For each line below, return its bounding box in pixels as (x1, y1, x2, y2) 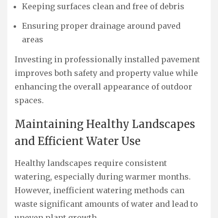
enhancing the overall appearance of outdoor (15, 82, 192, 92)
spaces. (15, 95, 44, 106)
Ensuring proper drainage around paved (22, 21, 181, 31)
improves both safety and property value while (15, 68, 198, 78)
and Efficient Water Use (15, 134, 141, 148)
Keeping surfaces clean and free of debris (22, 1, 184, 11)
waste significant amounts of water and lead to (15, 199, 198, 209)
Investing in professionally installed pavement (15, 54, 200, 65)
